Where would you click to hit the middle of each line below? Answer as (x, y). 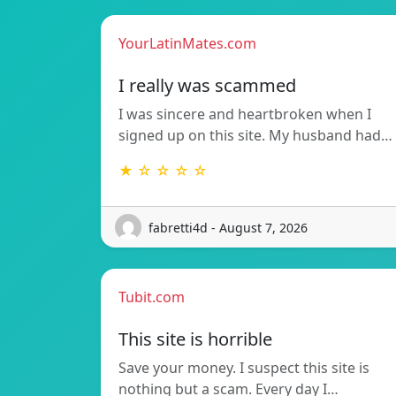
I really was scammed (207, 86)
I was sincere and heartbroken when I (245, 114)
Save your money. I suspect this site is (244, 368)
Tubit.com (152, 297)
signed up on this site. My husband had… (255, 136)
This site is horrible (195, 339)
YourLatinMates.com (187, 44)
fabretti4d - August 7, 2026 (228, 227)
